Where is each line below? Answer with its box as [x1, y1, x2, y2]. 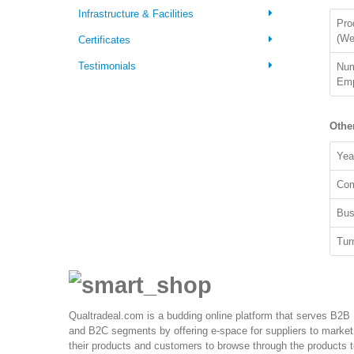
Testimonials [78, 60, 136, 73]
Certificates [78, 34, 130, 47]
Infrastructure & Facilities [78, 8, 194, 21]
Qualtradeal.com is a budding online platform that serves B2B [69, 309, 350, 322]
